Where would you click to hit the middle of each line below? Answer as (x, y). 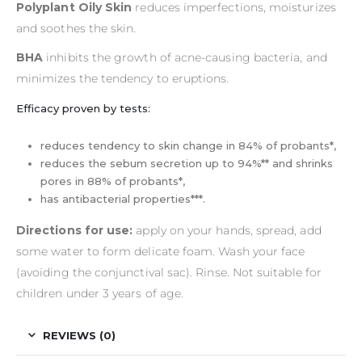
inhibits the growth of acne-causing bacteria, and (185, 58)
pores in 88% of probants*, (112, 181)
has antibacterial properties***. (122, 199)
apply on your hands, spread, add (227, 231)
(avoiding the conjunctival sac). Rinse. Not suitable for (169, 273)
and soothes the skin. (76, 29)
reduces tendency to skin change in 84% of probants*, (188, 146)
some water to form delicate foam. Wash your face (161, 252)
